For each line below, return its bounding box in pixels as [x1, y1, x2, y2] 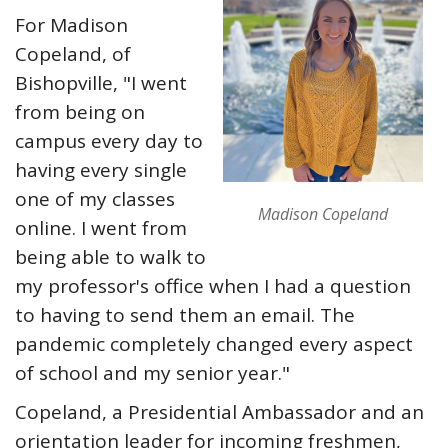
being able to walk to [15, 244, 206, 270]
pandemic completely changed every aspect [15, 331, 413, 357]
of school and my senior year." [15, 360, 290, 386]
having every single [15, 157, 187, 183]
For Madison [15, 12, 128, 38]
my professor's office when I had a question [15, 273, 411, 299]
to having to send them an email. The [15, 302, 355, 328]
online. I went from [15, 215, 187, 241]
